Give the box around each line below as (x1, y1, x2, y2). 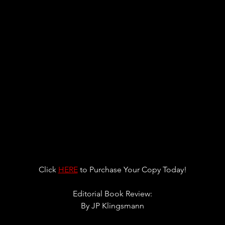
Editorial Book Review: (73, 188, 152, 198)
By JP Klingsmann (81, 200, 144, 210)
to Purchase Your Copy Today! (77, 164, 187, 174)
